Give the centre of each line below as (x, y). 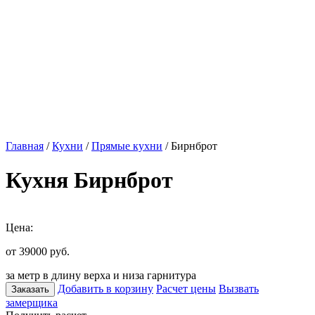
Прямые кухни (127, 146)
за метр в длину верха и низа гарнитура (101, 275)
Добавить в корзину (105, 288)
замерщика (32, 302)
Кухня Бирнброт (89, 180)
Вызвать (239, 288)
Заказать (30, 289)
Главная (25, 146)
